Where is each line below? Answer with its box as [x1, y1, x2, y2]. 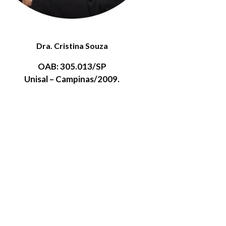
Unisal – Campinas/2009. [24, 74, 120, 85]
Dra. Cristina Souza [36, 41, 108, 51]
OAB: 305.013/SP [37, 61, 106, 72]
